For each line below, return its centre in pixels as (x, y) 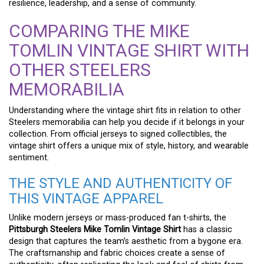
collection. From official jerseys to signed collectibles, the (118, 134)
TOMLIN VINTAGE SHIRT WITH (129, 50)
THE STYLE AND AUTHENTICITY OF (121, 183)
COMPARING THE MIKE (99, 31)
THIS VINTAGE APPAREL (86, 198)
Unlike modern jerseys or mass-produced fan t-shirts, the (118, 217)
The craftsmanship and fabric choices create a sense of (117, 253)
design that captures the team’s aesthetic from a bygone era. (126, 241)
